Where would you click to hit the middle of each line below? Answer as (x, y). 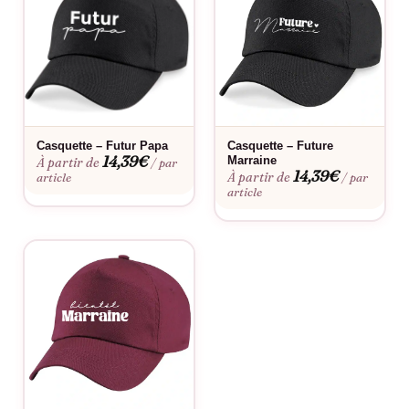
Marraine (252, 160)
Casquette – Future (281, 145)
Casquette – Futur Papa (103, 145)
